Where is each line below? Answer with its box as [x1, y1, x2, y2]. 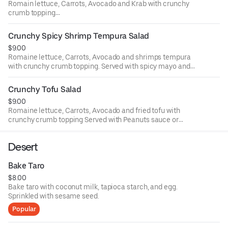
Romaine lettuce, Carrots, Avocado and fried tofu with [8, 106, 180, 115]
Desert [8, 140, 38, 154]
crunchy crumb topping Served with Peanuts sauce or [8, 116, 179, 124]
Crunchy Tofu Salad [8, 84, 81, 95]
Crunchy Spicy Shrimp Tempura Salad [8, 31, 150, 41]
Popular [12, 205, 36, 213]
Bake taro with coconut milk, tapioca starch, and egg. [8, 183, 178, 191]
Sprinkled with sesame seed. [8, 192, 99, 201]
